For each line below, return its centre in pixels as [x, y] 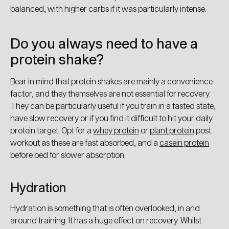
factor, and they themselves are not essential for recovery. [110, 93]
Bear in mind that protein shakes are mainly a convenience [111, 81]
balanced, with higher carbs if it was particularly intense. [108, 8]
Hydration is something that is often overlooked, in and [105, 208]
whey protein [116, 130]
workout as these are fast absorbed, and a [85, 142]
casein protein [184, 142]
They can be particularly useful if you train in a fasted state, [113, 105]
